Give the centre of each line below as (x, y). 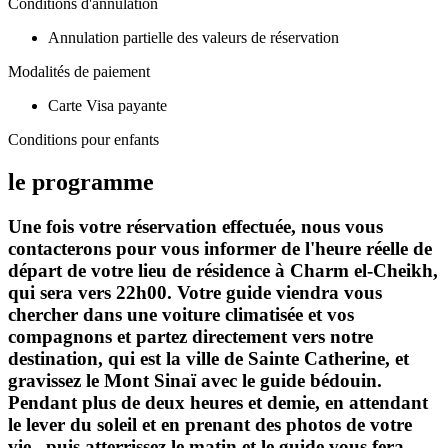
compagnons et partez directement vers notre (190, 336)
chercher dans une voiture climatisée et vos (181, 314)
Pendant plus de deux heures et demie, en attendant (218, 402)
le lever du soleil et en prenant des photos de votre (210, 424)
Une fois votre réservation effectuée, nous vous (195, 226)
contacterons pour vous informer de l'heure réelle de (220, 248)
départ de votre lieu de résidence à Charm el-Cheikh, (223, 270)
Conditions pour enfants (83, 139)
